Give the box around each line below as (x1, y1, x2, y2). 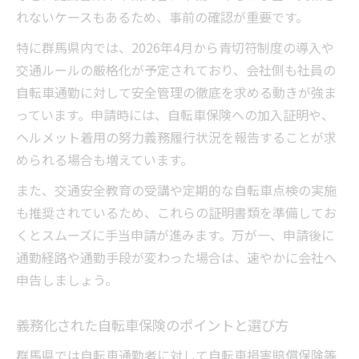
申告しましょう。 (16, 270, 118, 290)
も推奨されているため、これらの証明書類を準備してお (16, 203, 337, 223)
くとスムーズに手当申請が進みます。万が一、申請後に (16, 225, 334, 245)
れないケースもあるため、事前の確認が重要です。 (16, 7, 309, 27)
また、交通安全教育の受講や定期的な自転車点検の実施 (16, 180, 337, 200)
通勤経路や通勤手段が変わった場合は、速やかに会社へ (16, 248, 337, 268)
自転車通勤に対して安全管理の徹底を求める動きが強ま (16, 83, 337, 103)
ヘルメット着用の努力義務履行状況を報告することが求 (16, 127, 337, 147)
